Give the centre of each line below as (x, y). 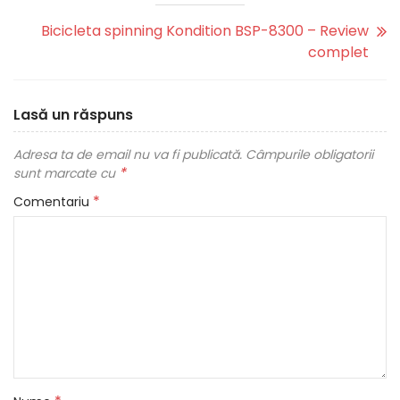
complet (338, 52)
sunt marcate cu (66, 173)
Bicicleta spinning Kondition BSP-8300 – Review (205, 31)
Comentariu (53, 202)
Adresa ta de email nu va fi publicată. (128, 154)
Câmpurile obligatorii (309, 154)
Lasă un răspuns (73, 115)
